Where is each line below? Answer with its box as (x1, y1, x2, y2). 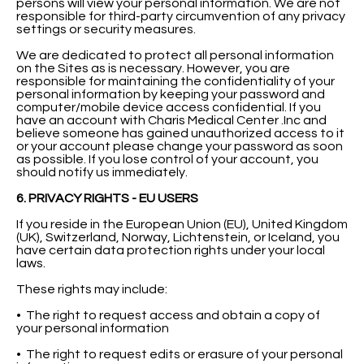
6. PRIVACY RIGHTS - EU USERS (16, 191, 198, 205)
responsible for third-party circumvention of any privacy (16, 9, 345, 23)
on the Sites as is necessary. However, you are (16, 61, 290, 75)
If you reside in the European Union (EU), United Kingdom (16, 217, 348, 231)
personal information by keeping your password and (16, 87, 325, 101)
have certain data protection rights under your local (16, 243, 325, 257)
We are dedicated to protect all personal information (16, 48, 334, 62)
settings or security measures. (16, 22, 196, 36)
